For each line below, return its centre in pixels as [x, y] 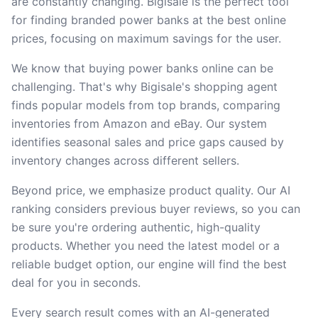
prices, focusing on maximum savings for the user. [146, 38]
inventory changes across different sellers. [125, 160]
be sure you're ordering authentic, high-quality [136, 227]
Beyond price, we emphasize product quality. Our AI [151, 190]
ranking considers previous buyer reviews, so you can [156, 209]
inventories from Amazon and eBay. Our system [139, 124]
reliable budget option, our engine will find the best [149, 264]
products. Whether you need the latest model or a [146, 246]
